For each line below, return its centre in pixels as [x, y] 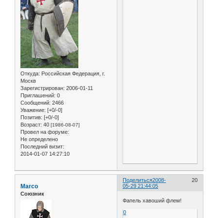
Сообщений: [36, 103]
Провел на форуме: [45, 132]
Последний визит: [42, 147]
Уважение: [33, 110]
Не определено [39, 139]
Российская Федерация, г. [73, 74]
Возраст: [31, 125]
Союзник [32, 194]
